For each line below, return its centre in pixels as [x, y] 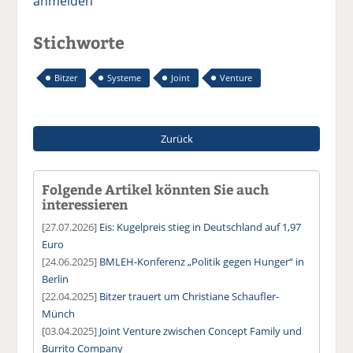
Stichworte [79, 42]
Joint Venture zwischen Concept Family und [201, 331]
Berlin [56, 279]
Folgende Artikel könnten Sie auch [156, 189]
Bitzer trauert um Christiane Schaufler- [190, 296]
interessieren [85, 204]
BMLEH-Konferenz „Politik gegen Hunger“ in [202, 261]
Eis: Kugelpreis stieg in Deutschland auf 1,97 [201, 227]
